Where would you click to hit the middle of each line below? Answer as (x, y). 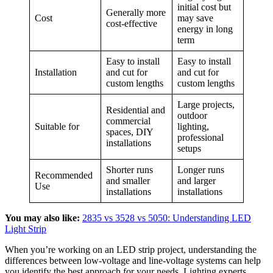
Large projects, (206, 105)
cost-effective (132, 24)
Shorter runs (129, 170)
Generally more (136, 13)
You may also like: (42, 218)
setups (189, 149)
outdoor (192, 116)
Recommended (64, 175)
